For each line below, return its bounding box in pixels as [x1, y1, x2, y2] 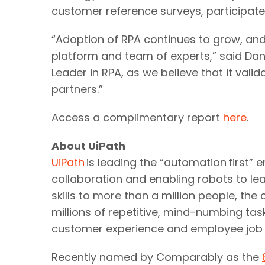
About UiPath [51, 138, 125, 153]
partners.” [51, 82, 103, 96]
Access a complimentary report [51, 110, 223, 125]
